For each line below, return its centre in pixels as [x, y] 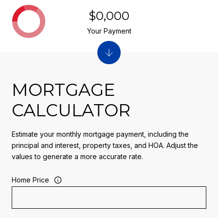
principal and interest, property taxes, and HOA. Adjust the [105, 145]
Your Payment [109, 31]
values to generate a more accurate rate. [77, 156]
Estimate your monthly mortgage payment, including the [100, 134]
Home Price [30, 180]
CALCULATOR [71, 110]
